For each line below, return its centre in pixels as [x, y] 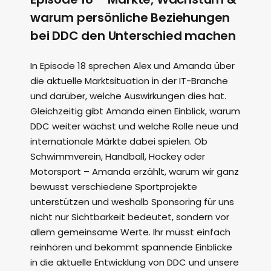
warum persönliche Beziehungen [130, 18]
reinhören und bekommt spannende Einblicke [131, 247]
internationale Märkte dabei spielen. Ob [119, 142]
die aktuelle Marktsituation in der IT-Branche [129, 81]
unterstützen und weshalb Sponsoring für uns [132, 202]
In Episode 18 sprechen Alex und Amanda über [132, 66]
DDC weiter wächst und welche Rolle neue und [134, 126]
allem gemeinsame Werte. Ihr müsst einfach [130, 232]
